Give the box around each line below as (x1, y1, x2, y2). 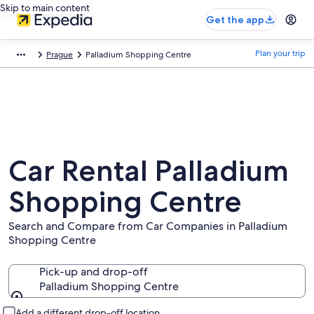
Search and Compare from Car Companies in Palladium (8, 219, 287, 233)
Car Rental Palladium (8, 153, 289, 188)
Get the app (206, 13, 264, 26)
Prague (46, 49, 73, 60)
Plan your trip (255, 48, 306, 59)
